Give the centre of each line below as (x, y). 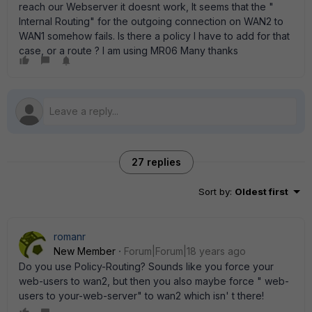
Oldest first (262, 192)
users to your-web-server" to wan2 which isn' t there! (141, 296)
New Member (85, 251)
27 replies (156, 162)
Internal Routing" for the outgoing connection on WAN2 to (151, 21)
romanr (70, 236)
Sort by (214, 192)
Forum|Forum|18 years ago (185, 251)
